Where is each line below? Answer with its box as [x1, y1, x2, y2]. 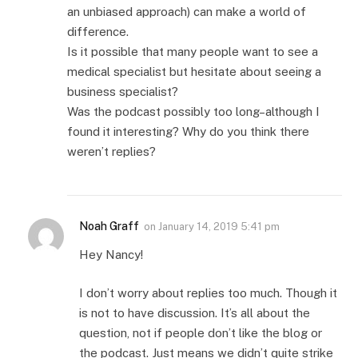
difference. [67, 25, 129, 39]
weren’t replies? [67, 145, 156, 159]
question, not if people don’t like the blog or [79, 325, 322, 340]
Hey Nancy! [79, 248, 143, 262]
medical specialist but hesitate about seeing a [67, 65, 321, 79]
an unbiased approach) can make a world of [67, 5, 306, 19]
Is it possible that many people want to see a [67, 45, 318, 59]
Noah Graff [79, 220, 139, 233]
